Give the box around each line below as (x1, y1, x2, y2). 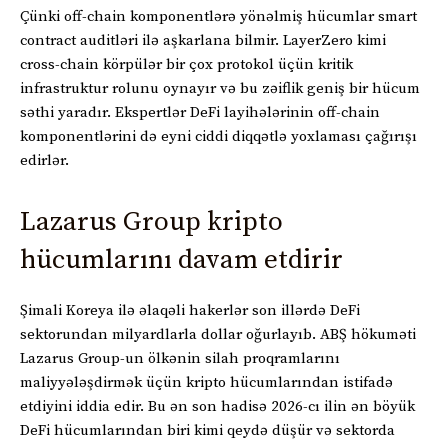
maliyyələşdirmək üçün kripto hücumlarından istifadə (20, 372, 393, 392)
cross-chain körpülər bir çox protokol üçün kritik (20, 54, 353, 74)
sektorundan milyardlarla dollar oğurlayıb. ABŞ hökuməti (20, 324, 416, 344)
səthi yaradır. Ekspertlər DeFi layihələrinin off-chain (20, 102, 380, 122)
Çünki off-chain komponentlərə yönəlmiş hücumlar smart (20, 6, 417, 26)
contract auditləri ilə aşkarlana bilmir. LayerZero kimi (20, 30, 386, 50)
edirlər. (20, 150, 69, 170)
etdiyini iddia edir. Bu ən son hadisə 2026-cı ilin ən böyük (20, 396, 415, 416)
